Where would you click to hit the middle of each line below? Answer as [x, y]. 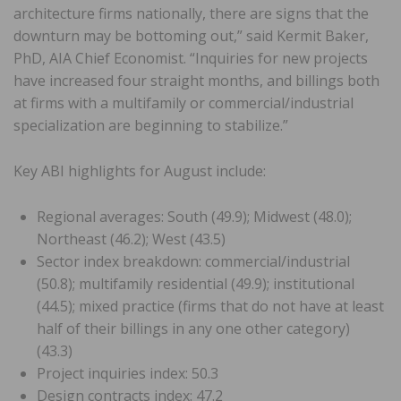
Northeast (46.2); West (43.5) [131, 239]
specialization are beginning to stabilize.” [151, 125]
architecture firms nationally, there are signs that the [191, 13]
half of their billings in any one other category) [193, 328]
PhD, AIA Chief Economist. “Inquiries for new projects [191, 58]
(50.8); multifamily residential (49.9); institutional [196, 283]
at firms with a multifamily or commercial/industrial [183, 102]
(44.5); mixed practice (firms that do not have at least [210, 306]
